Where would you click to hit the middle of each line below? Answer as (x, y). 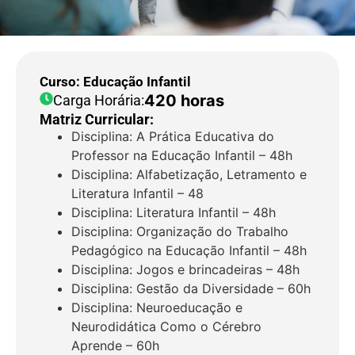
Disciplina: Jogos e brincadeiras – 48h (185, 269)
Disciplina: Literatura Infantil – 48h (174, 212)
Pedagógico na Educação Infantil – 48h (189, 250)
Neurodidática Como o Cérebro (166, 326)
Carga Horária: (99, 100)
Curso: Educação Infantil (115, 82)
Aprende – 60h (115, 345)
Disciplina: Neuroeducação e (157, 307)
